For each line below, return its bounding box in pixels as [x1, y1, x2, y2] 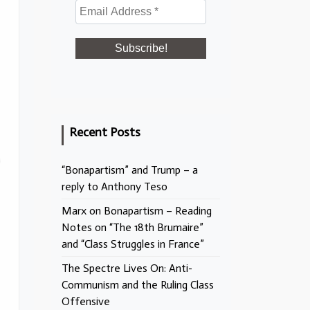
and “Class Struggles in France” [62, 237, 204, 250]
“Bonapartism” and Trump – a [62, 163, 198, 176]
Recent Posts [69, 125, 140, 140]
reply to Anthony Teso [62, 180, 167, 193]
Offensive [62, 295, 110, 308]
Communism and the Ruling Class [62, 278, 214, 291]
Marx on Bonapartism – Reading [62, 204, 212, 217]
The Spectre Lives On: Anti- [62, 262, 192, 275]
